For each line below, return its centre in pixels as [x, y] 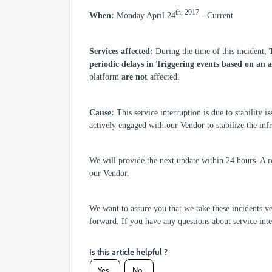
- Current [216, 15]
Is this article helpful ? [128, 251]
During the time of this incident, [212, 51]
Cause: [102, 112]
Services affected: [122, 51]
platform [105, 76]
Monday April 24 [145, 15]
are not [134, 76]
